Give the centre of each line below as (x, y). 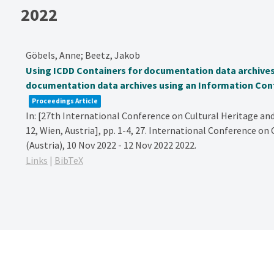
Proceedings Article (65, 101)
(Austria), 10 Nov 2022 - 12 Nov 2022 (100, 145)
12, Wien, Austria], (64, 130)
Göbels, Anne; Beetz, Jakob (83, 55)
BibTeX (68, 160)
